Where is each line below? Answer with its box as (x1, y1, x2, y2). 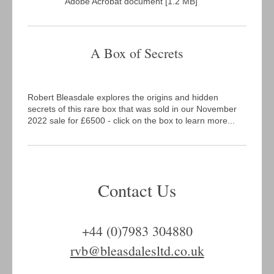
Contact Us (98, 179, 176, 202)
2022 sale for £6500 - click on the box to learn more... (28, 116, 235, 126)
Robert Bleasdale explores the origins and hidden (28, 92, 218, 103)
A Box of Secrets (91, 44, 183, 62)
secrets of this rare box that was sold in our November (28, 104, 237, 114)
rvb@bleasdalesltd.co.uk (70, 242, 204, 260)
